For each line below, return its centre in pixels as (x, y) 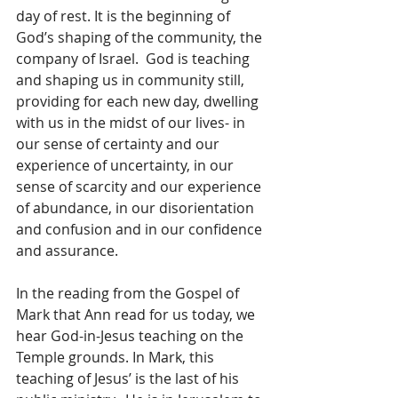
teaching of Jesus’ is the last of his (129, 379)
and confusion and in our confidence (141, 230)
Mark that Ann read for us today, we (137, 315)
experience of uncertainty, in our (127, 166)
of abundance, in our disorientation (137, 208)
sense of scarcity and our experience (140, 187)
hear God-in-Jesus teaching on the (131, 336)
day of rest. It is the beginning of (125, 16)
